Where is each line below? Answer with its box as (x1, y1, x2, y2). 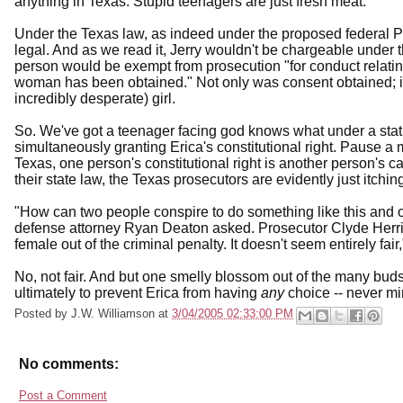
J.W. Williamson (71, 306, 155, 320)
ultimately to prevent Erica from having (14, 284, 261, 300)
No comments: (19, 356, 119, 372)
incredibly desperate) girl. (14, 90, 175, 106)
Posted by (14, 306, 71, 320)
